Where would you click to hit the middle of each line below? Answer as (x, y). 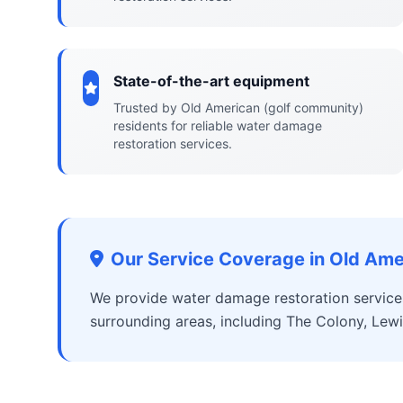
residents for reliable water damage (218, 125)
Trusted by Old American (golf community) (239, 107)
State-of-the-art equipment (212, 81)
